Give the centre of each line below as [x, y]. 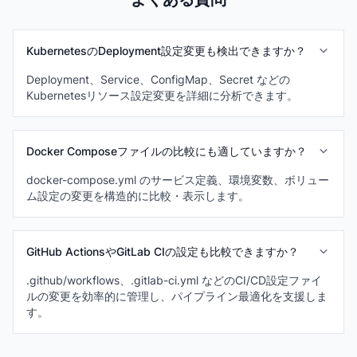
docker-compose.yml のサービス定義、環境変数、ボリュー [178, 180]
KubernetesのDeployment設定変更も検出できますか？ [166, 51]
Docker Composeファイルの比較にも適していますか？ [167, 151]
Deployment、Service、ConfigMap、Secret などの [158, 79]
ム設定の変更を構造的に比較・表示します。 [138, 196]
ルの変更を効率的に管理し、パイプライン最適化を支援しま [177, 296]
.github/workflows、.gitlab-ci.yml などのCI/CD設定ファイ [174, 280]
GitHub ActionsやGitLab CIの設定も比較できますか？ [163, 251]
